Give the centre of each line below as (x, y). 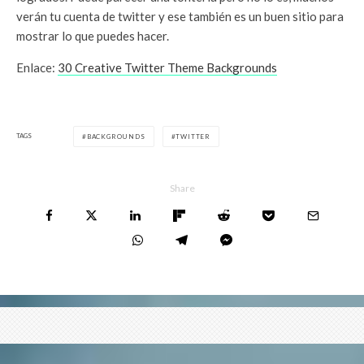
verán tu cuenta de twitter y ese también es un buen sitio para (180, 16)
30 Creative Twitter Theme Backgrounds (167, 67)
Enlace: (37, 67)
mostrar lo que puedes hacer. (93, 35)
